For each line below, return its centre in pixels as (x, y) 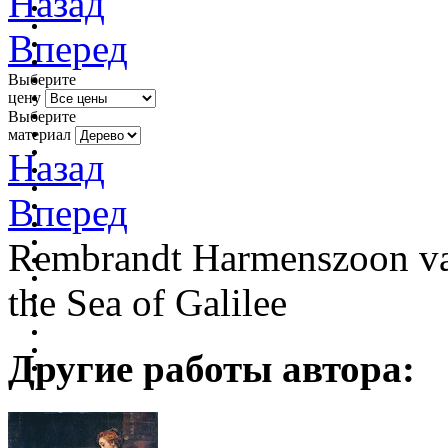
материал (39, 134)
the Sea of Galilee (147, 302)
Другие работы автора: (211, 368)
